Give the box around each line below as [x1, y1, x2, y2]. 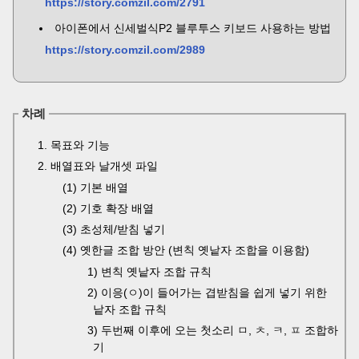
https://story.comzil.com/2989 [45, 43, 205, 56]
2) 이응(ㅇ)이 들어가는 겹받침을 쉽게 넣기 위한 [87, 286, 327, 299]
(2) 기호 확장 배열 [63, 202, 154, 215]
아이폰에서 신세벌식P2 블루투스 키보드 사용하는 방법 [54, 22, 331, 34]
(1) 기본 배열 [63, 181, 128, 194]
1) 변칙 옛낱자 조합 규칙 [87, 265, 212, 278]
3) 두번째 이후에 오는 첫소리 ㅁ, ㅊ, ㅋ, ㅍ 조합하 [87, 324, 338, 337]
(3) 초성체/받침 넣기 [63, 223, 165, 236]
